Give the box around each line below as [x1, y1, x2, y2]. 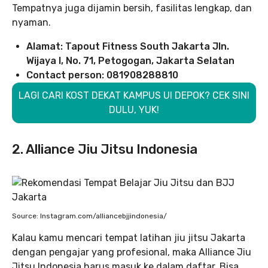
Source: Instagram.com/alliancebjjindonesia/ [12, 211, 167, 220]
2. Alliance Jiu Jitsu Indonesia [12, 141, 197, 157]
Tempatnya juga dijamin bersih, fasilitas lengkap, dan [12, 2, 252, 14]
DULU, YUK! [109, 103, 159, 115]
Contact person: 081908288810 [26, 69, 178, 81]
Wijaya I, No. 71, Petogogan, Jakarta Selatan [26, 54, 234, 66]
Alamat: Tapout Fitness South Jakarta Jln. [26, 40, 229, 52]
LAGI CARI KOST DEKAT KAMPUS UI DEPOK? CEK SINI [19, 89, 249, 101]
